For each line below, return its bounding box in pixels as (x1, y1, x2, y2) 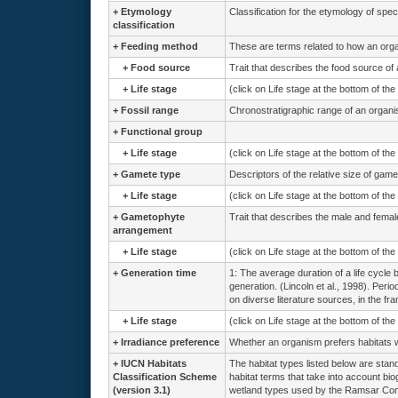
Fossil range (121, 105, 179, 115)
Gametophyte (121, 211, 185, 222)
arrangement (113, 225, 172, 235)
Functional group (121, 126, 203, 137)
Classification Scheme (113, 371, 217, 382)
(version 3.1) (113, 385, 171, 395)
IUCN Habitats (121, 358, 187, 369)
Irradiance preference (121, 337, 219, 347)
